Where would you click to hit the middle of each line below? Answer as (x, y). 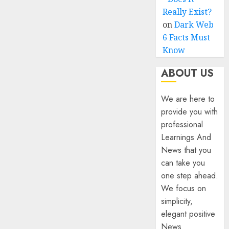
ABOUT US (188, 73)
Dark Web (194, 25)
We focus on (184, 188)
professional (182, 124)
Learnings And (186, 137)
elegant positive (188, 214)
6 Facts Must (187, 37)
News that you (186, 150)
